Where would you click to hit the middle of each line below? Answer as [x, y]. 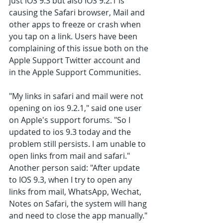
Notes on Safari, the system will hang [79, 204]
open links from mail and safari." [69, 156]
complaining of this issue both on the [80, 49]
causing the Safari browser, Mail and [78, 13]
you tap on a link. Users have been [74, 37]
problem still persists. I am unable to [78, 144]
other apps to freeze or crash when [76, 25]
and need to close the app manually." [78, 216]
